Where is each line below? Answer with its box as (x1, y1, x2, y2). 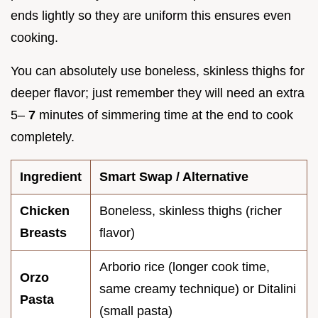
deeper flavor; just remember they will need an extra (11, 86, 305, 101)
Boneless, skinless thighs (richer (99, 204, 282, 219)
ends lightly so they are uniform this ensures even (11, 9, 291, 23)
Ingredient (20, 170, 82, 185)
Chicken (20, 204, 70, 219)
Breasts (20, 226, 67, 241)
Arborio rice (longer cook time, (99, 260, 270, 275)
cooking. (11, 31, 58, 45)
